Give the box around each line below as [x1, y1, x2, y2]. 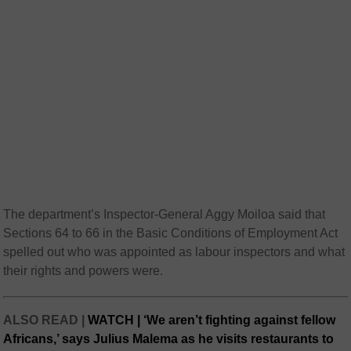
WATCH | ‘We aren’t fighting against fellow [88, 313, 336, 327]
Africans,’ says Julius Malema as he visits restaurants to [3, 332, 335, 346]
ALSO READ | [3, 313, 89, 327]
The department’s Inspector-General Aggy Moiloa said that [3, 208, 326, 222]
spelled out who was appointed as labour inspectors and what [3, 245, 346, 259]
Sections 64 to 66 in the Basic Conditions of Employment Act [3, 226, 338, 241]
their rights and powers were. [3, 264, 164, 278]
